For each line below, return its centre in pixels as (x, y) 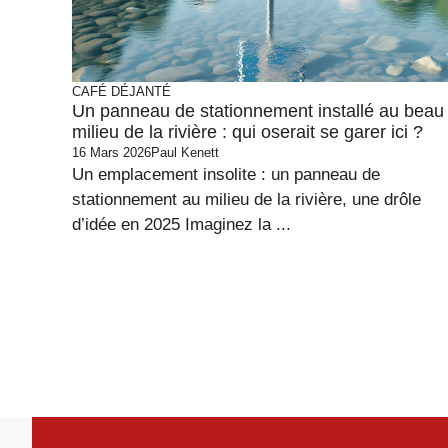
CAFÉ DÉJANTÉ (121, 91)
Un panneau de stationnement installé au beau (258, 111)
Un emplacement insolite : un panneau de (226, 174)
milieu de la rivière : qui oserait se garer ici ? (247, 132)
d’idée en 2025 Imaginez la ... (181, 224)
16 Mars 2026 (111, 152)
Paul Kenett (185, 152)
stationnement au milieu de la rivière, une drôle (246, 199)
